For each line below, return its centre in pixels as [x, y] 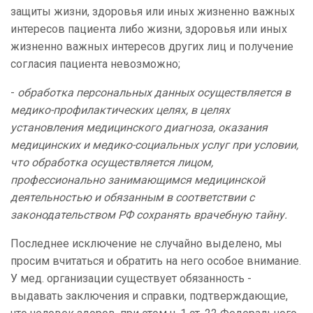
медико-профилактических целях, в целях [120, 110]
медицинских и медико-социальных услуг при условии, [154, 145]
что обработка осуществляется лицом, [112, 163]
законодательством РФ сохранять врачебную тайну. [149, 215]
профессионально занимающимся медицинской [138, 180]
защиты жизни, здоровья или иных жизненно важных [153, 12]
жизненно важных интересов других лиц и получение [152, 47]
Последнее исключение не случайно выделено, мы [146, 244]
